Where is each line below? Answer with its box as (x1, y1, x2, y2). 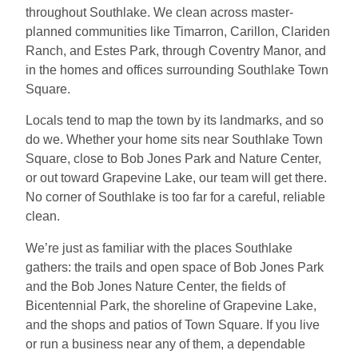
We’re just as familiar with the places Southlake (26, 241, 292, 255)
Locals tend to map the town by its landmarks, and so (26, 113, 324, 128)
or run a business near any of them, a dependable (26, 336, 305, 351)
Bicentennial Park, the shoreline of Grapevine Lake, (26, 298, 316, 312)
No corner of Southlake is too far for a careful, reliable (26, 190, 325, 205)
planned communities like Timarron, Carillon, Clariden (26, 24, 330, 38)
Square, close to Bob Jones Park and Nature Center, (26, 152, 321, 166)
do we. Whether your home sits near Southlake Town (26, 133, 323, 147)
